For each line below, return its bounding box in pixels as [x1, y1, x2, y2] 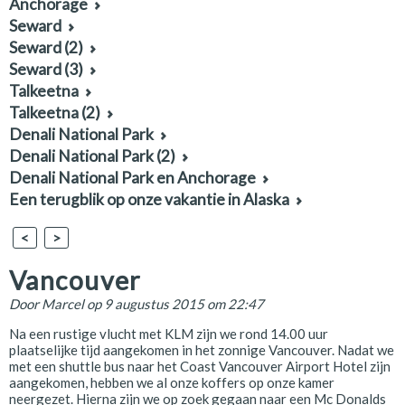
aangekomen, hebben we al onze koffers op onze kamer [9, 374, 334, 391]
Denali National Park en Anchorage [9, 168, 256, 187]
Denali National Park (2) [9, 146, 175, 165]
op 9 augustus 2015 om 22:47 [87, 296, 264, 312]
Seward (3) [9, 60, 83, 79]
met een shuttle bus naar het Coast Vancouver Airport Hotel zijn [9, 358, 391, 374]
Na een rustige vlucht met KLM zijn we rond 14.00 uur [9, 325, 328, 342]
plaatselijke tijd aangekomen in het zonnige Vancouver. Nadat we [9, 342, 394, 358]
